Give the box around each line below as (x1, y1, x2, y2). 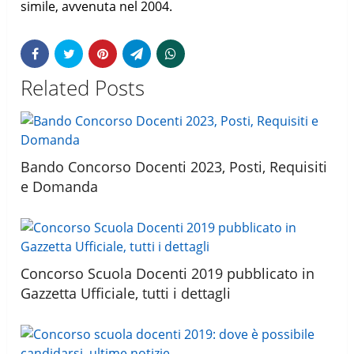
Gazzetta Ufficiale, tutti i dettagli (21, 283, 232, 303)
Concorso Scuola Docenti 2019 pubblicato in (21, 263, 315, 283)
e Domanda (21, 176, 99, 196)
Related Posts (21, 73, 145, 102)
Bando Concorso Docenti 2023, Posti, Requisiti (21, 156, 328, 176)
